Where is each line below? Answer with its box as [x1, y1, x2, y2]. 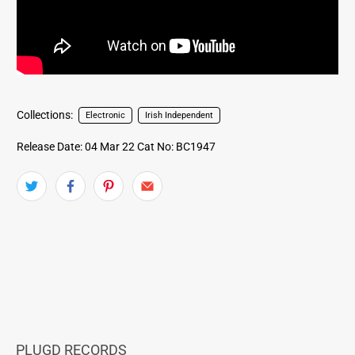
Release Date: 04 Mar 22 [17, 139, 136, 153]
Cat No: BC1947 [137, 139, 216, 153]
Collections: [17, 108, 74, 121]
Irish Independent [144, 109, 213, 120]
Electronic [86, 109, 126, 120]
